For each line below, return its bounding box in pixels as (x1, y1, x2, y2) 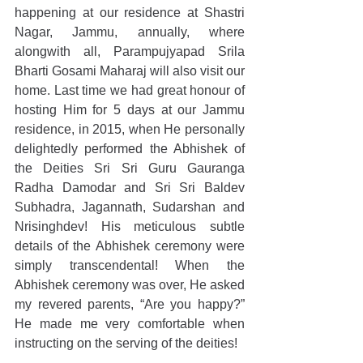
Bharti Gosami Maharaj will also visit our (15, 64, 245, 78)
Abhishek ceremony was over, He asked (15, 278, 245, 292)
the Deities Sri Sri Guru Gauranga (15, 161, 245, 175)
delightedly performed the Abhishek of (15, 142, 245, 156)
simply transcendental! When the (15, 258, 245, 272)
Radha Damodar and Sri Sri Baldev (15, 181, 245, 194)
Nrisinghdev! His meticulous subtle (15, 220, 245, 233)
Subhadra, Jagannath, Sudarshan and (15, 200, 245, 214)
